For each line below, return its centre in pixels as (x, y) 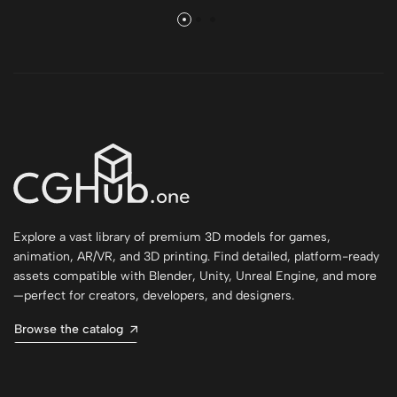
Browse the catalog (69, 329)
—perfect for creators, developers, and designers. (154, 295)
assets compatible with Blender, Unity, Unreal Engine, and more (195, 276)
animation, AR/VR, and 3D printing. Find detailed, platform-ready (196, 256)
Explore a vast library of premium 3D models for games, (172, 237)
